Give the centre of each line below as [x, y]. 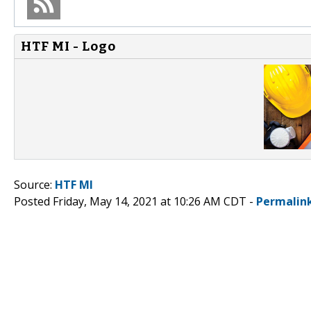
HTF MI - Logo [68, 46]
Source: [34, 184]
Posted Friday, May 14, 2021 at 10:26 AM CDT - [135, 201]
